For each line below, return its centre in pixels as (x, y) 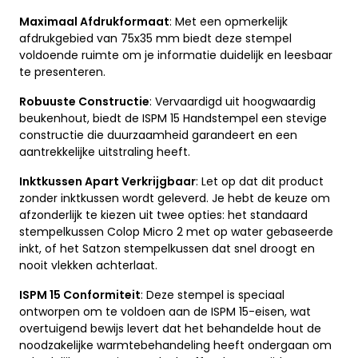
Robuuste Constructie (84, 101)
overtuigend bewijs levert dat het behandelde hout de (170, 328)
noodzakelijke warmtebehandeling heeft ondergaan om (175, 345)
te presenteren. (62, 72)
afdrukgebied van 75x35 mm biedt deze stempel (155, 38)
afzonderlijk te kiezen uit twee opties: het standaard (163, 215)
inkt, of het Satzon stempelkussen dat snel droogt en (167, 248)
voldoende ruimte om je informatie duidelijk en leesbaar (176, 55)
